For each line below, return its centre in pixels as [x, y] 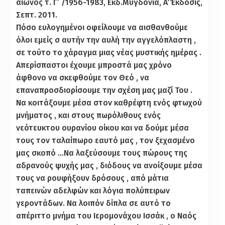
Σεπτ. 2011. [37, 15]
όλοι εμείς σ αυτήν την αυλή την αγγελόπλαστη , [106, 40]
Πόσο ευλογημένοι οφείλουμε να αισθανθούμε [102, 27]
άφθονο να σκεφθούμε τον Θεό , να [83, 77]
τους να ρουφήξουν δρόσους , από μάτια [93, 178]
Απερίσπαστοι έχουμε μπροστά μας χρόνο [94, 65]
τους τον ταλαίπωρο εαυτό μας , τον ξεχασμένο [106, 140]
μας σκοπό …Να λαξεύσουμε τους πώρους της [102, 153]
